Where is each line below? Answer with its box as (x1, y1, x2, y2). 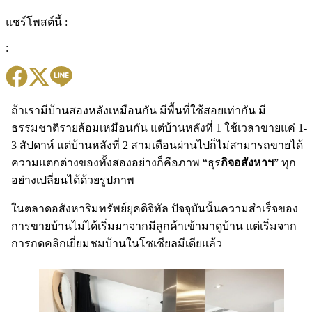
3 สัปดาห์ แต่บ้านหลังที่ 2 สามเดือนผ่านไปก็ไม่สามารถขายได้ (11, 139, 303, 152)
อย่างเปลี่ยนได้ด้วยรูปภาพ (11, 174, 134, 187)
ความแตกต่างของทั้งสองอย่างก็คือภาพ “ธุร (11, 157, 221, 169)
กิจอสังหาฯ (221, 157, 274, 169)
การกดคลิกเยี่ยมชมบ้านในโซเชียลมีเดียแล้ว (11, 237, 225, 250)
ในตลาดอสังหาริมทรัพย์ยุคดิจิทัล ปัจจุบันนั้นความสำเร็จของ (11, 203, 298, 215)
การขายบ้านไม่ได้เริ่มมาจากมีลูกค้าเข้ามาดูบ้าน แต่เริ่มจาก (11, 220, 297, 233)
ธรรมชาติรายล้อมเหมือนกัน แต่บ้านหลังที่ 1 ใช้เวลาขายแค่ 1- (11, 122, 307, 134)
